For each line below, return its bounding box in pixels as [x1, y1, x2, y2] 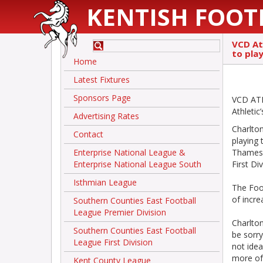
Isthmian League [73, 177, 137, 188]
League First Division [73, 237, 153, 248]
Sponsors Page [73, 92, 131, 103]
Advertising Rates [73, 110, 139, 122]
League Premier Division [73, 207, 166, 218]
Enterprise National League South [73, 159, 201, 170]
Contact [73, 129, 103, 140]
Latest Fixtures [73, 74, 130, 85]
